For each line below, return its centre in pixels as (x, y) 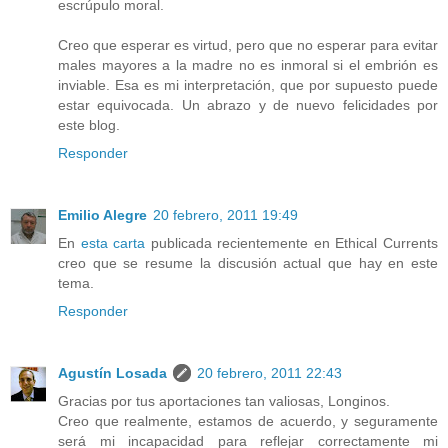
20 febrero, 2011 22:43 (269, 373)
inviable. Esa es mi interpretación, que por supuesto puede (248, 85)
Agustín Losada (112, 373)
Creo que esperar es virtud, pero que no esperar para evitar (248, 45)
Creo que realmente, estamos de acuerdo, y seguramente (248, 421)
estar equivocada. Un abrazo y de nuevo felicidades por (248, 105)
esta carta (113, 243)
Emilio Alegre (102, 215)
